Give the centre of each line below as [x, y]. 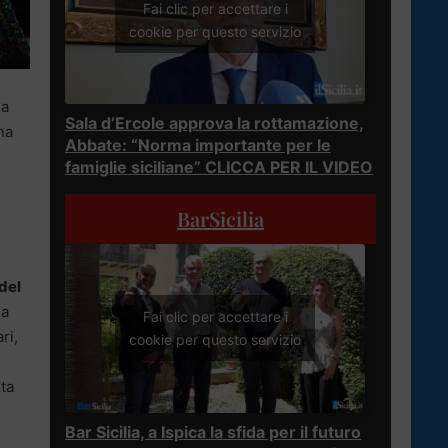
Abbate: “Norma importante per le [198, 144]
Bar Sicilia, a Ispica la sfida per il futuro [213, 431]
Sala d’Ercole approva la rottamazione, [214, 122]
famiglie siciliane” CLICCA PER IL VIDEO [219, 166]
